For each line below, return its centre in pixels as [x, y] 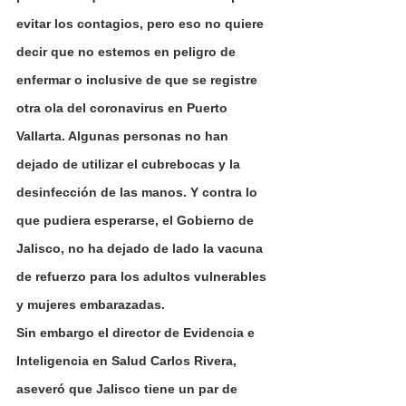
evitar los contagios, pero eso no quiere [142, 23]
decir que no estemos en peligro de [128, 51]
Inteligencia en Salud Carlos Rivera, [128, 360]
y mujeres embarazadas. [91, 304]
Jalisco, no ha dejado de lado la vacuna [141, 248]
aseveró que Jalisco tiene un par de [129, 388]
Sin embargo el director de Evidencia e [137, 332]
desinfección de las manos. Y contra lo [139, 192]
